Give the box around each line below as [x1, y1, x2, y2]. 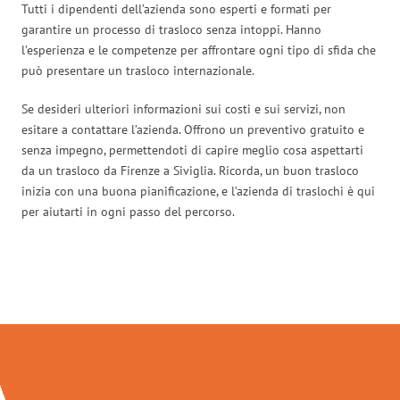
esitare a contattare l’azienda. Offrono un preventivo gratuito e [21, 121, 364, 137]
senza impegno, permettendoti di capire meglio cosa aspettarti [21, 141, 363, 158]
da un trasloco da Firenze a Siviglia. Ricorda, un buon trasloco [21, 162, 359, 179]
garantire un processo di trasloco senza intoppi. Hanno [21, 21, 321, 37]
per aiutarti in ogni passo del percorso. [21, 203, 235, 220]
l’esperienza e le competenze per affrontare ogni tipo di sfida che [21, 41, 376, 58]
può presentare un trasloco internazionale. [21, 62, 254, 79]
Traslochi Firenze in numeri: [55, 269, 345, 304]
